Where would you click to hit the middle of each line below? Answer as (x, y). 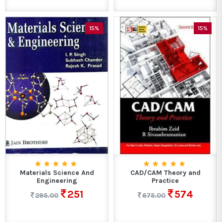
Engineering (57, 181)
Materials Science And (57, 173)
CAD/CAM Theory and (165, 173)
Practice (165, 181)
